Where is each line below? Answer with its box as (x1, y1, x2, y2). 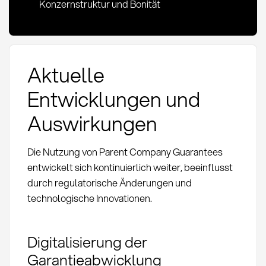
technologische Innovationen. (27, 191, 152, 205)
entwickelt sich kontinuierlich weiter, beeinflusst (27, 160, 233, 175)
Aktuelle (27, 60, 104, 90)
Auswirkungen (27, 109, 157, 138)
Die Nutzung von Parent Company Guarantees (27, 145, 223, 159)
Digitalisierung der (27, 230, 147, 252)
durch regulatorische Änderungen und (27, 176, 192, 190)
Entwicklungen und (27, 84, 200, 114)
